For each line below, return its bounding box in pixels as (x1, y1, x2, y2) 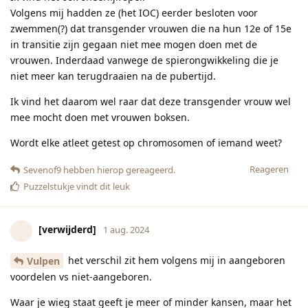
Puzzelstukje (23, 179, 74, 192)
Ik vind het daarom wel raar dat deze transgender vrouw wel (10, 94, 291, 108)
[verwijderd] (38, 223, 96, 236)
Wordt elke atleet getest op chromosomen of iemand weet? (10, 135, 282, 149)
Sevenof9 (23, 163, 61, 176)
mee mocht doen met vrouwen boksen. (10, 110, 190, 124)
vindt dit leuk (74, 179, 130, 192)
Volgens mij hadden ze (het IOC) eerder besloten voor (10, 5, 258, 19)
